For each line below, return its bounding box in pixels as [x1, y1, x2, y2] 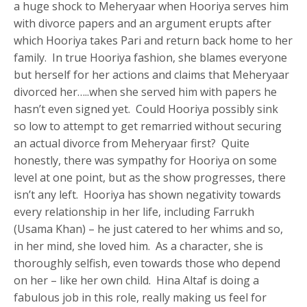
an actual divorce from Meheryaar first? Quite [14, 136, 250, 151]
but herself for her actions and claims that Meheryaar [14, 67, 290, 83]
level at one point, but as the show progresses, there [14, 170, 286, 186]
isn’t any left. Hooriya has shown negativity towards [14, 187, 282, 203]
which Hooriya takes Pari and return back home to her [14, 33, 293, 49]
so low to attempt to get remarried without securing [14, 119, 282, 134]
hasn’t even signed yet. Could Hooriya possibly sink [14, 101, 279, 117]
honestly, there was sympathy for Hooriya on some [14, 153, 278, 169]
